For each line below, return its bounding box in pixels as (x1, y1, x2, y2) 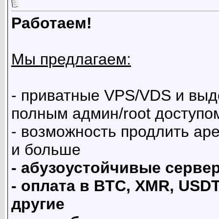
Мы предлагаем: (11, 50, 131, 68)
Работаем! (11, 14, 92, 32)
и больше (11, 141, 81, 159)
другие (11, 195, 65, 213)
